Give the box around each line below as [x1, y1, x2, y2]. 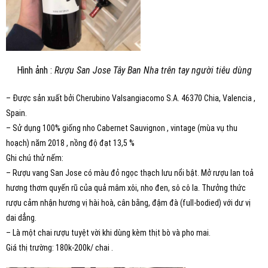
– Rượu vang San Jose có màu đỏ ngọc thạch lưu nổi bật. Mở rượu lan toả [6, 168, 254, 178]
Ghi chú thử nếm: [6, 153, 63, 163]
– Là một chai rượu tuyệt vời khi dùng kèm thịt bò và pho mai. [6, 228, 211, 238]
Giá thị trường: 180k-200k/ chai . [6, 243, 113, 253]
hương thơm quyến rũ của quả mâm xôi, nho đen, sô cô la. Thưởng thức [6, 183, 246, 193]
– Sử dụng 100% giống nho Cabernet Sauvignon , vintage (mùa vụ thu [6, 123, 237, 133]
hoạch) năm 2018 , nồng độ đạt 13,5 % [6, 138, 135, 148]
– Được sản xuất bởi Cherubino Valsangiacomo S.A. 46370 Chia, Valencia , [6, 93, 255, 103]
